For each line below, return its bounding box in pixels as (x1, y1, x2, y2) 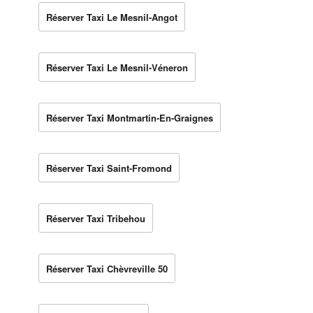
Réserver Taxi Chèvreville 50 (46, 261, 168, 275)
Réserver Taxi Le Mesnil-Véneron (46, 60, 188, 74)
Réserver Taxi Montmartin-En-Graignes (46, 110, 213, 124)
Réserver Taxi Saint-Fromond (46, 161, 172, 175)
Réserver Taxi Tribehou (46, 211, 145, 225)
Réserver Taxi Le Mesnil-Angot (46, 10, 177, 24)
